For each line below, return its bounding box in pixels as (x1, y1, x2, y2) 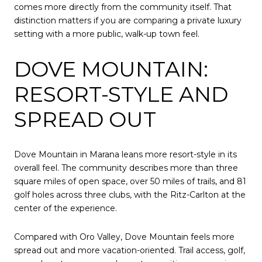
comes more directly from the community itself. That (14, 2, 232, 13)
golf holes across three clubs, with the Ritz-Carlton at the (14, 189, 246, 200)
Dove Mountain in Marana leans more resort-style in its (14, 149, 237, 160)
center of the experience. (14, 202, 117, 213)
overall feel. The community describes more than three (14, 162, 238, 173)
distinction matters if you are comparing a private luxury (14, 15, 242, 26)
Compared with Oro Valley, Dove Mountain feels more (14, 232, 235, 243)
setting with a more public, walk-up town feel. (14, 29, 199, 40)
